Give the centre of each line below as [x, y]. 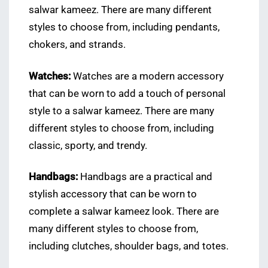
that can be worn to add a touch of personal [127, 93]
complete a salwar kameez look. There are [124, 211]
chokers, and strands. [77, 45]
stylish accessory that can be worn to [113, 194]
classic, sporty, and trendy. [88, 145]
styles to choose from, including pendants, [124, 28]
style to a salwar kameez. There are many [121, 111]
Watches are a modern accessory [147, 76]
